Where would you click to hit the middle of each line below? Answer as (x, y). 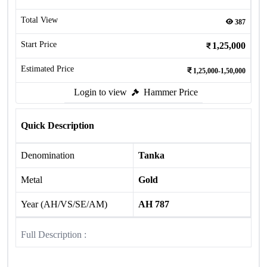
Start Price (39, 44)
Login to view (100, 92)
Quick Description (58, 125)
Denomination (48, 155)
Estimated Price (47, 69)
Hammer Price (171, 92)
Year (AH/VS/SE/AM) (64, 204)
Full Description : (54, 235)
